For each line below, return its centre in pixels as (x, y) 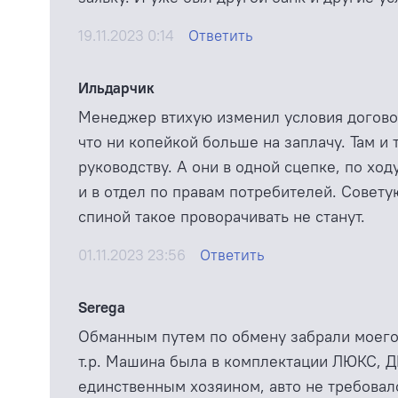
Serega (102, 308)
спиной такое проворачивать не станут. (222, 217)
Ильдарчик (116, 88)
